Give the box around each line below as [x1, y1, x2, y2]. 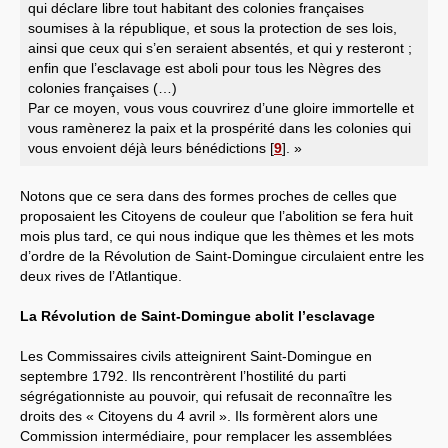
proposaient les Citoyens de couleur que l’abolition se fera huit [20, 207, 413, 224]
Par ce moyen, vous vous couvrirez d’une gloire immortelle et [28, 99, 414, 116]
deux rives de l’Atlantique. [20, 267, 182, 284]
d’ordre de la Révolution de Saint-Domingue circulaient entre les [20, 247, 424, 264]
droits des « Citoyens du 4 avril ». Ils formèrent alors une [20, 407, 378, 424]
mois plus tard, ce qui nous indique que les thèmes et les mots [20, 227, 414, 244]
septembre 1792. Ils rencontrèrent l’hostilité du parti [20, 367, 346, 384]
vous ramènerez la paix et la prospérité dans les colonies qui [28, 119, 411, 136]
